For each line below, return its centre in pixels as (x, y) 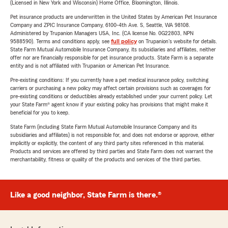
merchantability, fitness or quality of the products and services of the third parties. (106, 159)
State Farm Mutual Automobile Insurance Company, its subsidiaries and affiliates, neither (113, 49)
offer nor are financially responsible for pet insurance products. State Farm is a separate (112, 58)
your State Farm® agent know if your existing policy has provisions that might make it (109, 104)
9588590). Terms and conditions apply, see (61, 41)
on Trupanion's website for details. (177, 41)
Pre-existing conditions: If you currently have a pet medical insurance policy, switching (109, 80)
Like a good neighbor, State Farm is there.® (86, 195)
